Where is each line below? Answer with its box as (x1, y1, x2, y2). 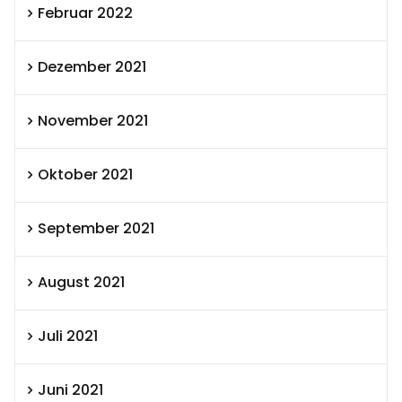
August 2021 (38, 272, 125, 293)
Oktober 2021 (38, 164, 133, 186)
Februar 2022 (38, 3, 133, 24)
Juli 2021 (38, 326, 98, 347)
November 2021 (38, 110, 148, 132)
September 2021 (38, 218, 154, 240)
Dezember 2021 (38, 57, 146, 78)
